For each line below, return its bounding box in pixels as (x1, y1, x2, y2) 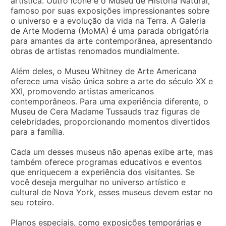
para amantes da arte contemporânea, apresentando (11, 35, 212, 46)
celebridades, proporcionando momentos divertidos (11, 116, 210, 127)
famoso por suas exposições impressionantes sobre (11, 5, 209, 16)
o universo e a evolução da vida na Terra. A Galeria (11, 15, 206, 26)
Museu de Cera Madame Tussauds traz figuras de (11, 106, 200, 117)
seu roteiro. (11, 197, 54, 207)
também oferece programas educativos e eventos (11, 156, 202, 167)
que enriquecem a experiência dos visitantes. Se (11, 166, 195, 177)
